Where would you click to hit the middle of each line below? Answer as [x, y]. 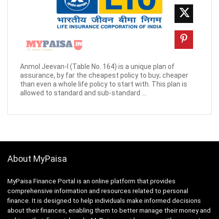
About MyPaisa [37, 158]
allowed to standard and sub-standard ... [83, 93]
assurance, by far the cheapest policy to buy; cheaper [104, 75]
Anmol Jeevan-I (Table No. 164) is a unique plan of [97, 66]
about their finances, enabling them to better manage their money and [109, 210]
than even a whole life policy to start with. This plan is [104, 84]
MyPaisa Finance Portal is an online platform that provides [91, 181]
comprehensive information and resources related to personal [98, 191]
